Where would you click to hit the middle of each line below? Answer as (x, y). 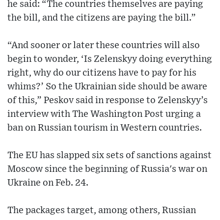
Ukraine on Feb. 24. (48, 183)
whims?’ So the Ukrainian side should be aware (107, 87)
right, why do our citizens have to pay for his (102, 73)
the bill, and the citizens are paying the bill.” (102, 18)
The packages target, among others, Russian (102, 211)
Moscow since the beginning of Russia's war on (107, 169)
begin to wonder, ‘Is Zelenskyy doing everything (110, 59)
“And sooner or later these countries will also (104, 46)
